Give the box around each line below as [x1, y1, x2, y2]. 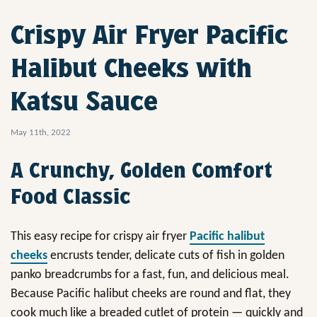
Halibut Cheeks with [11, 51, 252, 84]
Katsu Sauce [11, 84, 158, 117]
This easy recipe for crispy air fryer [11, 229, 190, 243]
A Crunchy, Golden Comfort [11, 157, 272, 183]
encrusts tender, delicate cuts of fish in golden [47, 248, 284, 263]
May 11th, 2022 [11, 127, 71, 137]
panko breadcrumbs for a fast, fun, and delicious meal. [11, 267, 289, 282]
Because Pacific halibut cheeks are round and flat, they [11, 287, 291, 301]
